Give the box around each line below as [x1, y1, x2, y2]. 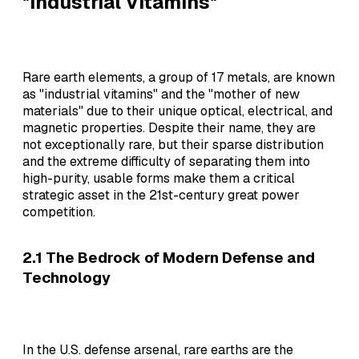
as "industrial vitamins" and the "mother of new [22, 85, 300, 103]
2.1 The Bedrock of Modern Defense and [22, 248, 315, 268]
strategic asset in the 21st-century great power [22, 186, 300, 204]
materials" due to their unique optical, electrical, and [22, 102, 333, 119]
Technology [22, 268, 111, 288]
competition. [22, 203, 95, 220]
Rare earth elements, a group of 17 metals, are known [22, 68, 335, 86]
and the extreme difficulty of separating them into [22, 152, 310, 170]
